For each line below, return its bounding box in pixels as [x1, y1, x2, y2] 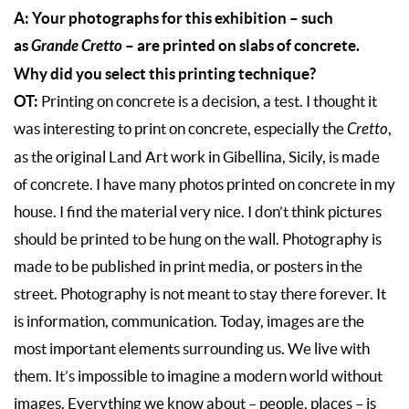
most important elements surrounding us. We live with [14, 341, 370, 358]
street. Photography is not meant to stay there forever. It [14, 286, 386, 303]
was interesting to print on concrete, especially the [14, 121, 347, 138]
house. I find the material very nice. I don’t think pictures [14, 204, 382, 221]
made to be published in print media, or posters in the [14, 258, 362, 276]
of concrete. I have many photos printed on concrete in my [14, 176, 395, 194]
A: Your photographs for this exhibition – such [14, 9, 333, 27]
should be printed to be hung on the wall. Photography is [14, 231, 382, 248]
